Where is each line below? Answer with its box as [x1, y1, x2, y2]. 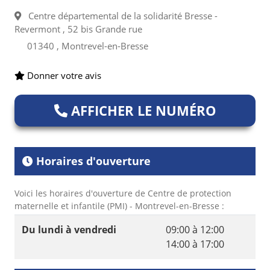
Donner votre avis [25, 69, 101, 81]
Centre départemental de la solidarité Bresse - [21, 10, 218, 22]
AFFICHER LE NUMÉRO [67, 101, 216, 120]
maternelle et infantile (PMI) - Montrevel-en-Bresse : [14, 200, 224, 212]
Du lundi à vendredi [22, 223, 116, 237]
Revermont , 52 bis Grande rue [14, 23, 142, 35]
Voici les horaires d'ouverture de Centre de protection [14, 187, 231, 199]
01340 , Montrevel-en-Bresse [27, 40, 148, 52]
